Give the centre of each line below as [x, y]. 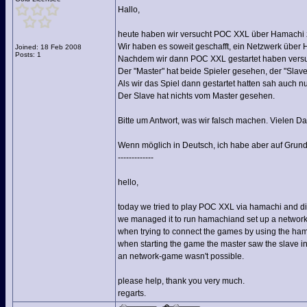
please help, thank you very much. [181, 281]
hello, [128, 182]
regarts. [132, 293]
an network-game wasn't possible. [181, 256]
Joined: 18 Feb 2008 [48, 47]
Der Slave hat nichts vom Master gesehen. [196, 96]
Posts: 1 [28, 54]
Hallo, [129, 10]
